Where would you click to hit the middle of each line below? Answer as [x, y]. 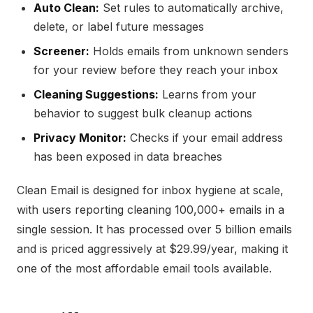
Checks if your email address [205, 138]
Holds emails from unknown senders [189, 51]
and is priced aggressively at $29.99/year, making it [152, 249]
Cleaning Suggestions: [96, 94]
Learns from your [208, 94]
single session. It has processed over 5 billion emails [154, 229]
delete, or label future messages [119, 27]
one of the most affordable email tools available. [144, 268]
